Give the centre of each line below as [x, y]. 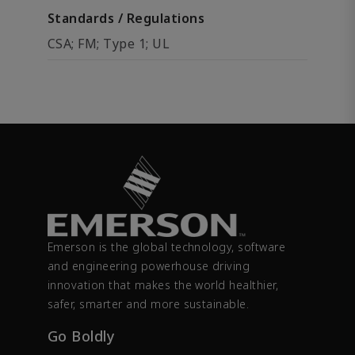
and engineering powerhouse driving [149, 266]
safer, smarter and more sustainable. [149, 304]
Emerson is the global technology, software [167, 247]
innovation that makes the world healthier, [163, 285]
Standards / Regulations [126, 18]
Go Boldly [82, 336]
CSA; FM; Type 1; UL [109, 44]
